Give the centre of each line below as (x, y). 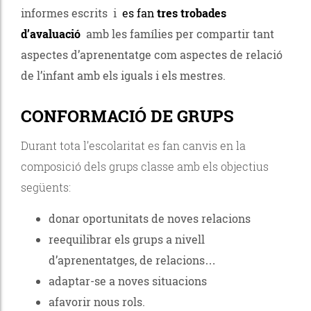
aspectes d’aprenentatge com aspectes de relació (152, 54)
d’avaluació (51, 33)
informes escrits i (69, 12)
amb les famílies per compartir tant (179, 33)
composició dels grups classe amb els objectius (145, 166)
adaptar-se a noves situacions (128, 280)
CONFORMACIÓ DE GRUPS (127, 116)
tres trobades (192, 12)
